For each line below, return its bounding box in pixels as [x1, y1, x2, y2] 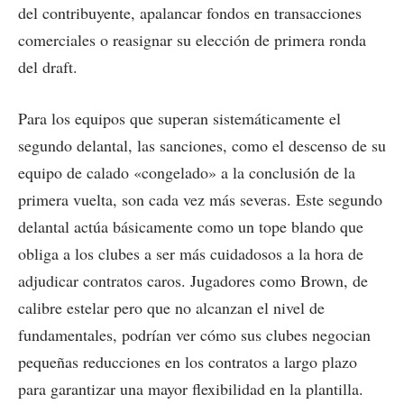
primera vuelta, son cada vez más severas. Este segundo [18, 188, 382, 211]
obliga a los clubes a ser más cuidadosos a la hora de [18, 243, 363, 265]
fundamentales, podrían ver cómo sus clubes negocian [18, 324, 371, 346]
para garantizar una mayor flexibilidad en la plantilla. [18, 378, 363, 400]
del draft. [18, 55, 78, 78]
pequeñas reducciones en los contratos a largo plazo [18, 351, 357, 373]
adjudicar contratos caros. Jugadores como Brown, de [18, 270, 368, 292]
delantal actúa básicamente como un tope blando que [18, 216, 363, 238]
